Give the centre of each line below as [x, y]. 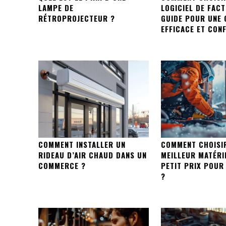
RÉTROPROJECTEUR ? [77, 18]
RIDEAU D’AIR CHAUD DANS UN [93, 155]
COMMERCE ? [62, 166]
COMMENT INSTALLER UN [82, 145]
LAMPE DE [56, 7]
